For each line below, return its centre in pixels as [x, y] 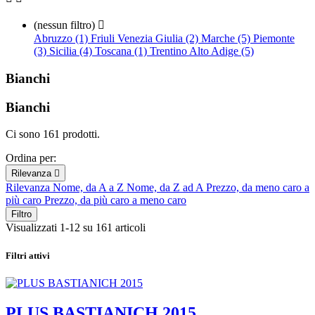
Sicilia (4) [72, 51]
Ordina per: [31, 158]
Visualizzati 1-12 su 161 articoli [76, 228]
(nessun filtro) [66, 25]
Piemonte [274, 39]
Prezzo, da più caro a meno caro [115, 200]
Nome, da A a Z [90, 188]
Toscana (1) [122, 51]
